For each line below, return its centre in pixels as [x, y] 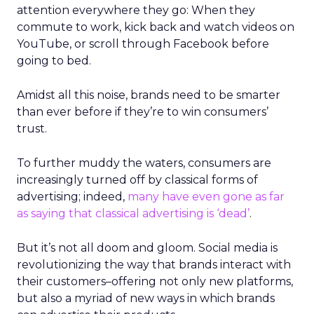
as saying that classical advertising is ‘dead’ [133, 213]
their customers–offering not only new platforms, [155, 281]
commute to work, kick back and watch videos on [156, 27]
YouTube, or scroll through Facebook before [143, 44]
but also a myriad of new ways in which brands [146, 298]
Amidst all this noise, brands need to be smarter [149, 95]
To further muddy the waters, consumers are [144, 163]
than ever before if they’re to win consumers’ [143, 112]
